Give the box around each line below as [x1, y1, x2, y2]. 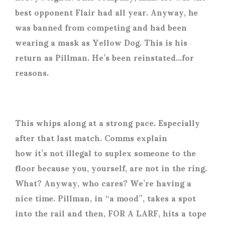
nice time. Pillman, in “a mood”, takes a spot [15, 186, 196, 210]
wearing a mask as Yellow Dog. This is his [15, 30, 187, 54]
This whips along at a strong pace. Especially [15, 110, 200, 135]
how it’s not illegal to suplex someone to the [15, 141, 196, 165]
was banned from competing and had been [15, 15, 187, 39]
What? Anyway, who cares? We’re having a [15, 171, 191, 195]
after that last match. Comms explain [15, 126, 167, 150]
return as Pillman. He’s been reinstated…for [15, 45, 194, 69]
